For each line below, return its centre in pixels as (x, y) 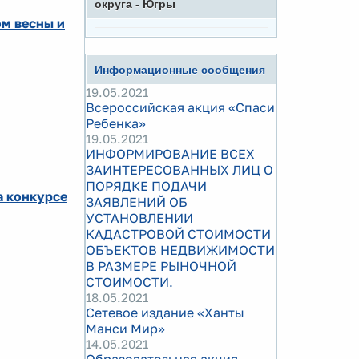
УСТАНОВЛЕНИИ (139, 218)
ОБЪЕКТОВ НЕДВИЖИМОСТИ (180, 250)
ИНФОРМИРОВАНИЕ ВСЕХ (170, 154)
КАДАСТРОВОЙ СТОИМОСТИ (178, 234)
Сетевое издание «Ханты (165, 313)
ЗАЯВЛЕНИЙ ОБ (137, 202)
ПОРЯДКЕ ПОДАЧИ (146, 186)
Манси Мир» (125, 329)
